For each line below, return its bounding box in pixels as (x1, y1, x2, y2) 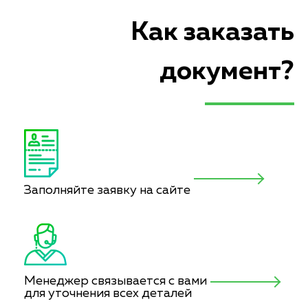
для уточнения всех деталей (24, 287, 192, 300)
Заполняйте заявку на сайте (24, 184, 190, 197)
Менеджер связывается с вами (24, 275, 207, 287)
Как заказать (131, 19, 294, 45)
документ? (159, 58, 294, 85)
